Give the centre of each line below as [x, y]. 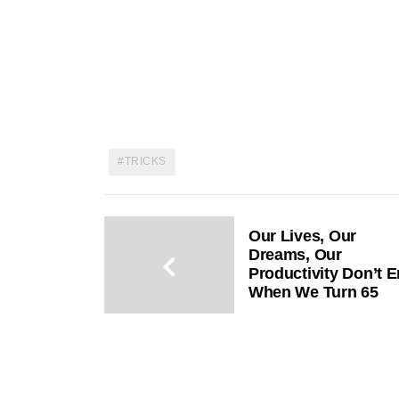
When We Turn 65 [313, 293]
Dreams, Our [295, 255]
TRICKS [145, 161]
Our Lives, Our [302, 236]
